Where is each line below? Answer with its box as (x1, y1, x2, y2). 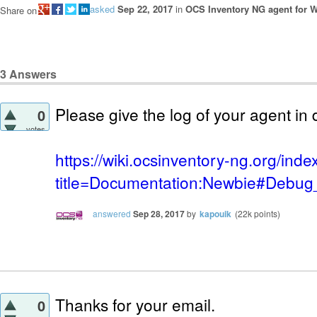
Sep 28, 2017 (133, 207, 185, 221)
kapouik (200, 207, 231, 221)
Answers (6, 66, 57, 83)
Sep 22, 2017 (117, 2, 173, 16)
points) (252, 207, 280, 220)
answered (93, 207, 131, 220)
